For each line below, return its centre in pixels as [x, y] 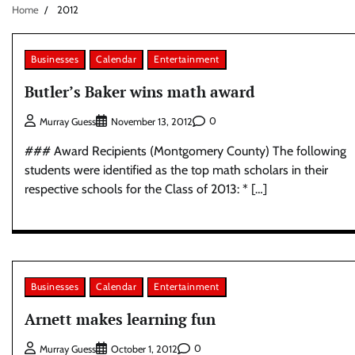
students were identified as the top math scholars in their [176, 170]
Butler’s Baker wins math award [139, 92]
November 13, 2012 [152, 121]
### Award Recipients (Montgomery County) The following [185, 151]
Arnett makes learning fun [120, 319]
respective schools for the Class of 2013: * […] [146, 189]
